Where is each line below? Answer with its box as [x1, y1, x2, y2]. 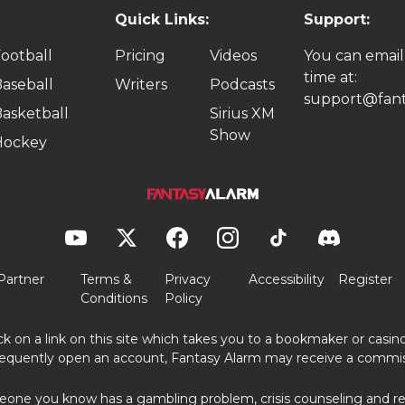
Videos [209, 47, 257, 64]
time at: [304, 69, 357, 86]
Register [337, 270, 392, 287]
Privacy [164, 270, 211, 287]
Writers [115, 76, 167, 93]
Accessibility [248, 270, 325, 287]
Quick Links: [115, 11, 209, 28]
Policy [164, 289, 202, 306]
